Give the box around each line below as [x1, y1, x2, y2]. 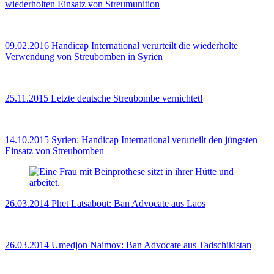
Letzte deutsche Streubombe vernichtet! [51, 93, 203, 104]
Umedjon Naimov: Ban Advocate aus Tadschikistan [51, 240, 251, 251]
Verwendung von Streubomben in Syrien [5, 51, 163, 62]
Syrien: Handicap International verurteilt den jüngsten [51, 135, 257, 146]
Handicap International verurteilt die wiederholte [51, 40, 238, 51]
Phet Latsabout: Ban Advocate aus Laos [51, 198, 206, 209]
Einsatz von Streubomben [5, 146, 104, 157]
